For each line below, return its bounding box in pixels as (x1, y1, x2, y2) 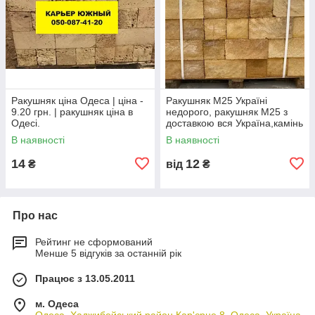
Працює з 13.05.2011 (35, 272, 135, 284)
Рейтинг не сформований (35, 236, 153, 247)
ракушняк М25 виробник (166, 128, 278, 140)
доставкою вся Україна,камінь (166, 117, 303, 129)
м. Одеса (35, 297, 79, 309)
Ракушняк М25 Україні (166, 94, 267, 106)
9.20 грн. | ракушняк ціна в (11, 105, 133, 117)
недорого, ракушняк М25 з (166, 105, 288, 117)
